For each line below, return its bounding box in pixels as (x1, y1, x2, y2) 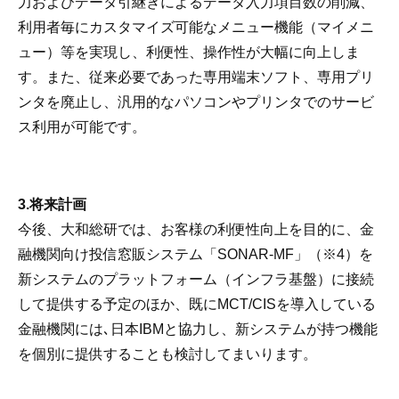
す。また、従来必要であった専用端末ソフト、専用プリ (18, 69, 374, 85)
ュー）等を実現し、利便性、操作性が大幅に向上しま (18, 45, 360, 60)
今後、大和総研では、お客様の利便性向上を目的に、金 (18, 222, 374, 237)
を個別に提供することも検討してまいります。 (18, 346, 317, 362)
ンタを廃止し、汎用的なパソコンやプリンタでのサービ (18, 94, 374, 110)
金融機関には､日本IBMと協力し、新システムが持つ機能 (18, 322, 378, 337)
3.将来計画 (18, 197, 86, 212)
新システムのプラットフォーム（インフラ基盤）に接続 (18, 272, 374, 287)
